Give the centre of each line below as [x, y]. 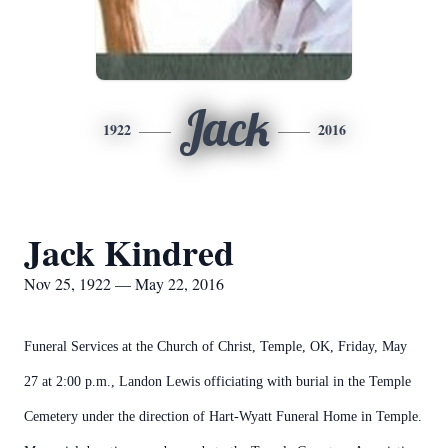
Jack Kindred [129, 252]
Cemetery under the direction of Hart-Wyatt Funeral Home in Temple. [223, 416]
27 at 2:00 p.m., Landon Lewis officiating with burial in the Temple [217, 381]
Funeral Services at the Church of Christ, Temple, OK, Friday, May [215, 346]
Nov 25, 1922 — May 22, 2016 [124, 283]
